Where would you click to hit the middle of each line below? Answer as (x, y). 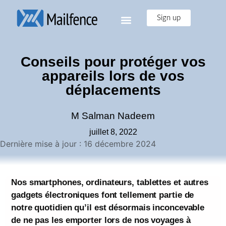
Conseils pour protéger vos (113, 62)
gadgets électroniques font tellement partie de (103, 195)
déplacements (113, 90)
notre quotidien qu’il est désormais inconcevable (108, 208)
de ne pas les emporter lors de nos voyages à (101, 220)
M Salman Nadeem (113, 116)
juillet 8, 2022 (113, 132)
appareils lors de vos (113, 76)
